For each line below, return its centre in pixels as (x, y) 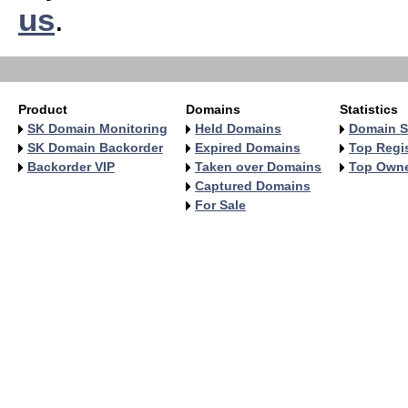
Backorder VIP (71, 167)
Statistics (369, 109)
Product (43, 109)
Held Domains (238, 128)
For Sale (220, 205)
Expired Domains (248, 148)
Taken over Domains (258, 167)
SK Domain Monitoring (97, 128)
